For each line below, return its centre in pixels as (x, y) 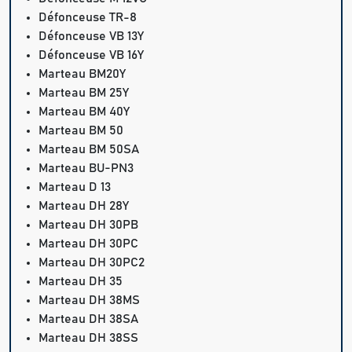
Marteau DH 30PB (89, 225)
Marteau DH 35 (81, 282)
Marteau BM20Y (82, 74)
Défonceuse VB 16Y (92, 55)
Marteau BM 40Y (84, 112)
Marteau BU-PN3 (86, 169)
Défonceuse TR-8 (88, 18)
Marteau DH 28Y (84, 206)
